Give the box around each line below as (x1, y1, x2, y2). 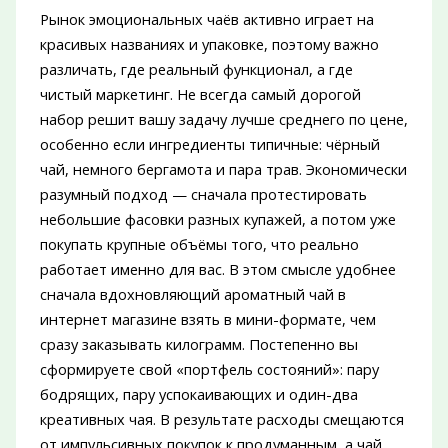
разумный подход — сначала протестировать (39, 183, 367, 204)
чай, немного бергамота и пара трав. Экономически (39, 158, 407, 179)
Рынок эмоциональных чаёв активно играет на (39, 8, 374, 29)
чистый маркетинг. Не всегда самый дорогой (39, 83, 361, 104)
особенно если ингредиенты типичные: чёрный (39, 133, 380, 154)
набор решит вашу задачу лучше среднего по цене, (39, 108, 408, 129)
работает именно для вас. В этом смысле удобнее (39, 258, 396, 279)
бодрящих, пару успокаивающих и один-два (39, 383, 358, 404)
